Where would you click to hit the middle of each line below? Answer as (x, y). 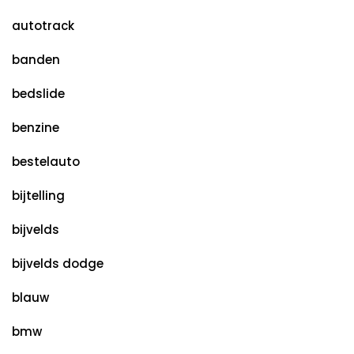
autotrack (43, 26)
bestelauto (46, 162)
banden (36, 60)
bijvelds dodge (58, 264)
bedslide (38, 94)
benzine (36, 128)
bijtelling (38, 196)
